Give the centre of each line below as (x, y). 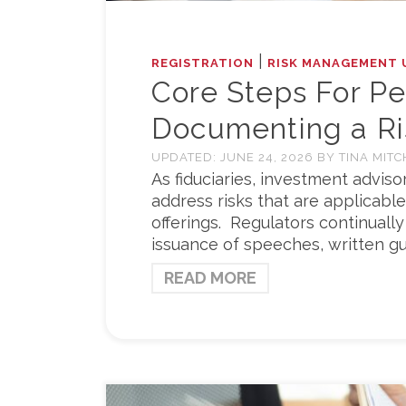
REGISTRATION (203, 63)
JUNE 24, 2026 (269, 158)
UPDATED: (186, 158)
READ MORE (210, 278)
